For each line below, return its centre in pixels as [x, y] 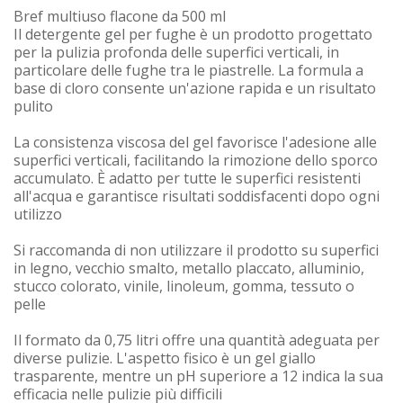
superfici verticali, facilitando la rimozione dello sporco [196, 160]
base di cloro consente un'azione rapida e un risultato [195, 88]
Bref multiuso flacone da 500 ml [120, 16]
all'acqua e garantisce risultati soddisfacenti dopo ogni [197, 196]
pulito [33, 106]
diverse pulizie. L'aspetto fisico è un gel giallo [165, 358]
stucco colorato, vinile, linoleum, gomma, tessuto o [184, 286]
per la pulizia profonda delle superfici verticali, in [176, 52]
